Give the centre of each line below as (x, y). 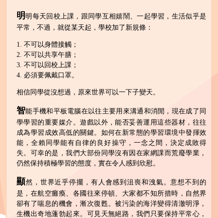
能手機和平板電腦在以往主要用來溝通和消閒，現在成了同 (116, 111)
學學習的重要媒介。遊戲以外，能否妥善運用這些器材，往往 (111, 123)
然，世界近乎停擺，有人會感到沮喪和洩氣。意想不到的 (116, 182)
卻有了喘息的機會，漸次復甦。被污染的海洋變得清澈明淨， (111, 204)
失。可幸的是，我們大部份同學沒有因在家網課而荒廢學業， (111, 153)
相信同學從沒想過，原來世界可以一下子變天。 (88, 92)
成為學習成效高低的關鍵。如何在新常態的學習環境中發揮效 (111, 133)
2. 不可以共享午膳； (47, 55)
